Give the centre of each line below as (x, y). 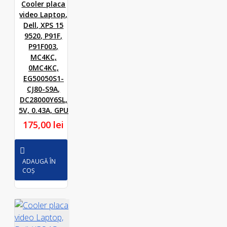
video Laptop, (44, 14)
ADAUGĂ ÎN (39, 161)
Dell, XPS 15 (44, 25)
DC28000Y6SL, (43, 100)
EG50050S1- (43, 78)
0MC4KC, (43, 68)
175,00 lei (44, 125)
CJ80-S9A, (44, 89)
